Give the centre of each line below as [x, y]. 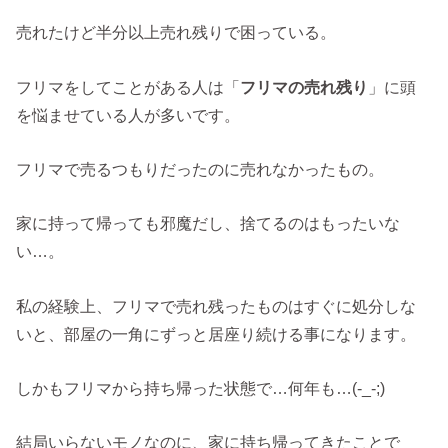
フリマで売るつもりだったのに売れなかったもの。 [200, 169]
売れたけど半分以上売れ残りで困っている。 [176, 32]
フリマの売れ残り [304, 86]
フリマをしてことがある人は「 [128, 86]
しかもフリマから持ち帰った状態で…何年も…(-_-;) [201, 388]
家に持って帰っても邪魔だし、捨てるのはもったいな [208, 223]
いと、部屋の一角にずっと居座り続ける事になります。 [216, 333]
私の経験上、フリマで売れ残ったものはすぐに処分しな [216, 305]
